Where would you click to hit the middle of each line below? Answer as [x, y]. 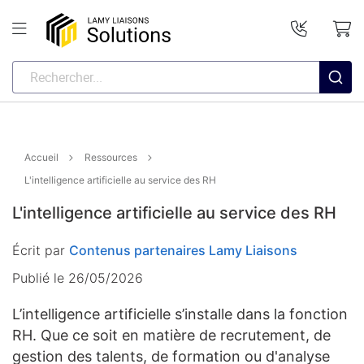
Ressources [111, 157]
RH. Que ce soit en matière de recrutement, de [171, 335]
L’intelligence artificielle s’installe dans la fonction [180, 314]
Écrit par [41, 250]
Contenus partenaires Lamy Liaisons [183, 250]
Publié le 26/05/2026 [78, 277]
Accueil [41, 157]
